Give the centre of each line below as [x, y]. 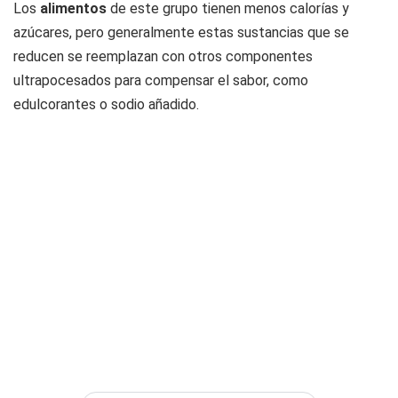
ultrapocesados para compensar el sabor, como [161, 81]
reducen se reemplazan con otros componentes [163, 57]
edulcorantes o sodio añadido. [106, 105]
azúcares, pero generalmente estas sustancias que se [181, 33]
